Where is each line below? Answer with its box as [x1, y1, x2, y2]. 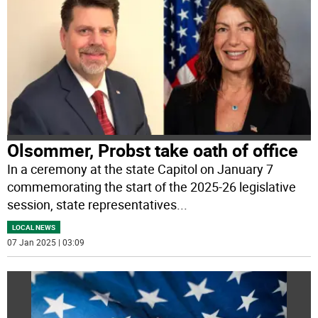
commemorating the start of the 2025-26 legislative [7, 177, 297, 195]
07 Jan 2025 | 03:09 [7, 236, 85, 248]
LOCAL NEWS [12, 221, 56, 232]
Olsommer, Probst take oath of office [7, 138, 299, 162]
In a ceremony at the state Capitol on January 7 [7, 160, 274, 177]
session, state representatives [7, 195, 177, 213]
